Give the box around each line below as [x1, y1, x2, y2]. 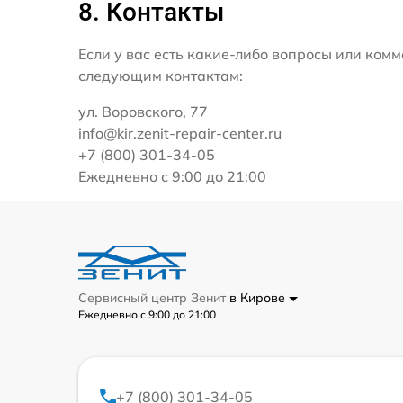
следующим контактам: [78, 67, 243, 85]
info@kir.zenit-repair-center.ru [78, 124, 282, 142]
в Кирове [229, 290, 289, 306]
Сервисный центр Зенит [78, 290, 229, 306]
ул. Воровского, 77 [78, 103, 208, 121]
